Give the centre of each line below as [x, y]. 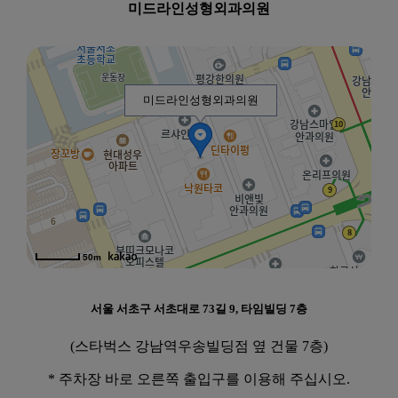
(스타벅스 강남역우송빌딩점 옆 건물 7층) [199, 346]
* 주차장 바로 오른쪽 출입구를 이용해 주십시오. [199, 378]
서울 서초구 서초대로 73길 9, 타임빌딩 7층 [199, 309]
